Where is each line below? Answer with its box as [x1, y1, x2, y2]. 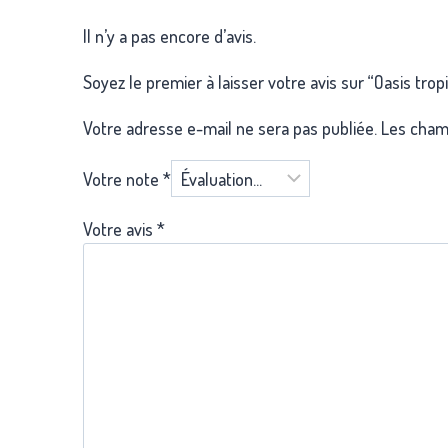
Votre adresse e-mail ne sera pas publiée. [83, 117, 377, 140]
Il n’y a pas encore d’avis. [83, 25, 256, 48]
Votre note [83, 167, 163, 190]
